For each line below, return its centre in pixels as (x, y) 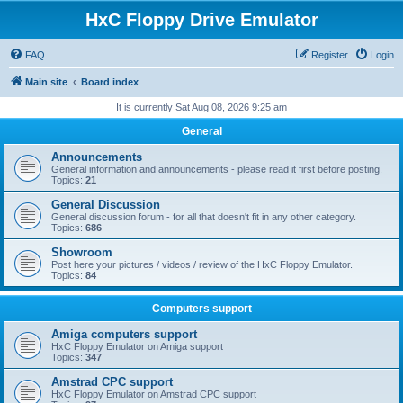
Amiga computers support (124, 334)
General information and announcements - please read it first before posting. (217, 169)
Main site (46, 82)
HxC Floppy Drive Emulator (201, 20)
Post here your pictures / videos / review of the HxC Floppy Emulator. (202, 264)
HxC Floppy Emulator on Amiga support (137, 346)
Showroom (82, 252)
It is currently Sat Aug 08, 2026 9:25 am (201, 107)
